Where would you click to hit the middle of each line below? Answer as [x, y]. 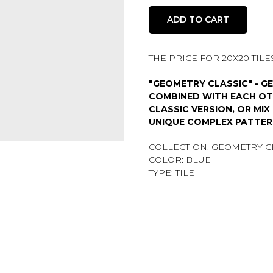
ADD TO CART [198, 19]
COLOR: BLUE [180, 159]
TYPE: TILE [172, 172]
